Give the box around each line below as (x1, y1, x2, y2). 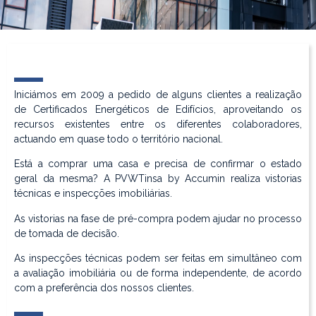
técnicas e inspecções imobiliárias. (14, 188, 172, 200)
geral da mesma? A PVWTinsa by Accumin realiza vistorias (14, 173, 302, 185)
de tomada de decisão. (14, 227, 119, 239)
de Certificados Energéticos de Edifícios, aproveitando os (14, 104, 302, 115)
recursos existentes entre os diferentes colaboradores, (14, 119, 302, 130)
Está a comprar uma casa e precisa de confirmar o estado (14, 158, 302, 170)
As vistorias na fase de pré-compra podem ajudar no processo (14, 212, 302, 224)
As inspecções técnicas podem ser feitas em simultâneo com (14, 253, 302, 265)
